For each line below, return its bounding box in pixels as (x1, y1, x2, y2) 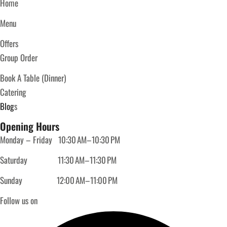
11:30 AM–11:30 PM (58, 153, 117, 166)
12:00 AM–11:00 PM (57, 173, 118, 186)
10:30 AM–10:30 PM (58, 133, 120, 146)
